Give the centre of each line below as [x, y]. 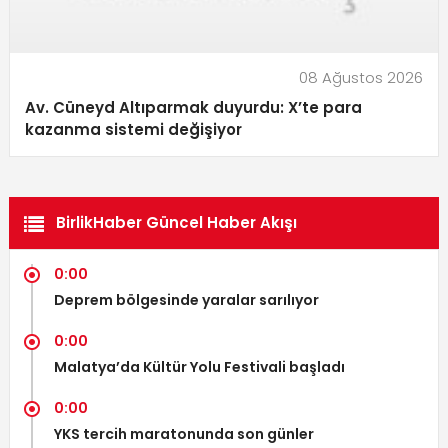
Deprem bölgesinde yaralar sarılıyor [186, 299]
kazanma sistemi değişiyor [133, 129]
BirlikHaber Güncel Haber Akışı [176, 222]
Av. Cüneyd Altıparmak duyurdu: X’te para [193, 107]
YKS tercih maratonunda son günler [183, 433]
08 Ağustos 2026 [361, 77]
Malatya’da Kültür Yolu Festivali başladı [199, 366]
